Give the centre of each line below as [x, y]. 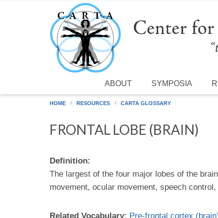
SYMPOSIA [172, 83]
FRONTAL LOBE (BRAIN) [124, 129]
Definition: [71, 161]
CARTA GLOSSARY [146, 103]
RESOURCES [93, 103]
